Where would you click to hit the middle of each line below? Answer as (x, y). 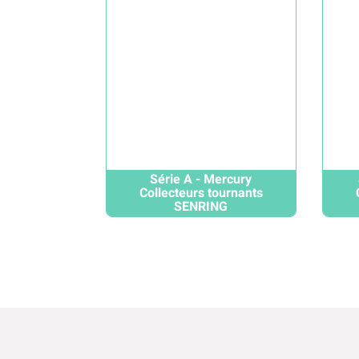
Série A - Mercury (201, 179)
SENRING (201, 206)
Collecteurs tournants (201, 193)
